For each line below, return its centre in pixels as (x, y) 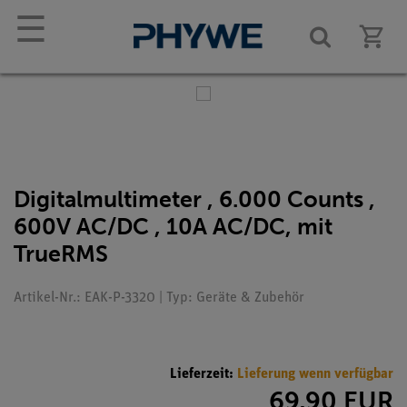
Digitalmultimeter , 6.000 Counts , (194, 199)
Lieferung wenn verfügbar (315, 374)
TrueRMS (61, 254)
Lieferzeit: (203, 374)
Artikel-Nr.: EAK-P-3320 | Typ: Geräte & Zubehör (159, 298)
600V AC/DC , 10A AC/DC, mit (173, 227)
